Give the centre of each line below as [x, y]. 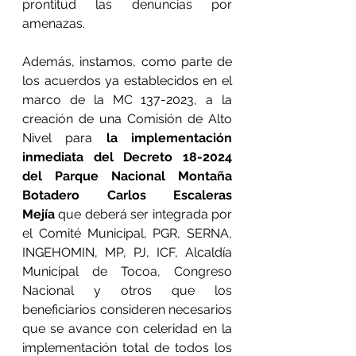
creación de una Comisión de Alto [127, 119]
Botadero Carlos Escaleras [127, 195]
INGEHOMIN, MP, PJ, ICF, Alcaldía [127, 252]
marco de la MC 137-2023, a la [127, 100]
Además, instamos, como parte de [127, 62]
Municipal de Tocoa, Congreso [127, 271]
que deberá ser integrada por [143, 214]
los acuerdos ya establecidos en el [127, 81]
